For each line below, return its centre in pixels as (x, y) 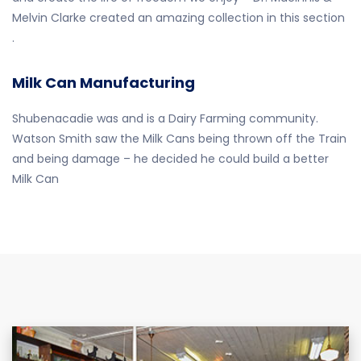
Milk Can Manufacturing (104, 83)
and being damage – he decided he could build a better (170, 159)
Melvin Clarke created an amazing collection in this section (178, 18)
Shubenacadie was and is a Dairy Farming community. (165, 118)
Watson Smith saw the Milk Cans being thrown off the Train (179, 139)
